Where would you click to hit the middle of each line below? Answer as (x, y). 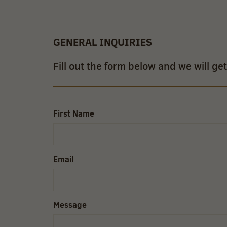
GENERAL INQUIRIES (102, 42)
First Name (73, 114)
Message (70, 205)
